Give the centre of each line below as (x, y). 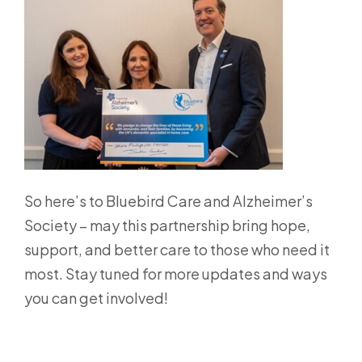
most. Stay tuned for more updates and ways (176, 273)
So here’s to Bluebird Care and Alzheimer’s (168, 200)
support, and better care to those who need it (177, 249)
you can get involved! (96, 297)
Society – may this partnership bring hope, (167, 225)
